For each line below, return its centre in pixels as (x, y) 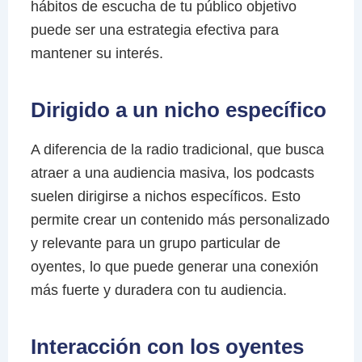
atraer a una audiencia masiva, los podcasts (172, 173)
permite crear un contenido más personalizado (180, 220)
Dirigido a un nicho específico (178, 110)
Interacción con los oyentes (167, 347)
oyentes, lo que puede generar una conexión (174, 267)
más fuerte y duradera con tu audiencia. (158, 290)
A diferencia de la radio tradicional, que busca (177, 150)
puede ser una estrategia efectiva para (154, 30)
